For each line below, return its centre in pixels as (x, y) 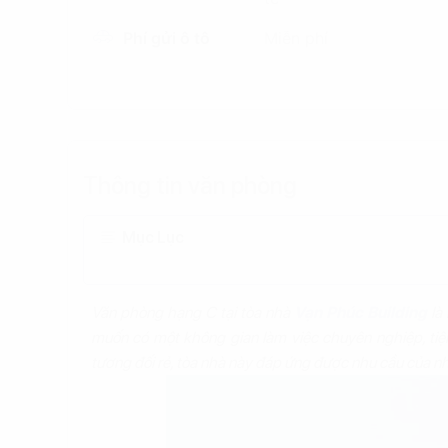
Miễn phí (296, 38)
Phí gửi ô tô (166, 38)
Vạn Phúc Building (360, 312)
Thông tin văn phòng (189, 185)
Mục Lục (152, 237)
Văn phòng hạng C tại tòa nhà (192, 312)
